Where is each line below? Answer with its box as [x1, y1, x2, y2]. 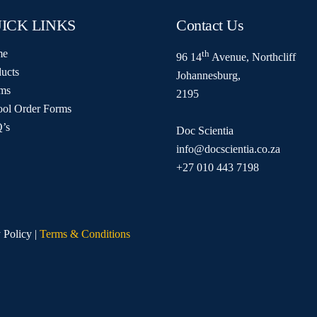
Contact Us [175, 16, 244, 35]
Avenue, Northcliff [209, 50, 296, 63]
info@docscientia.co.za [175, 142, 280, 155]
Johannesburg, [175, 69, 241, 81]
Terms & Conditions [40, 228, 131, 241]
